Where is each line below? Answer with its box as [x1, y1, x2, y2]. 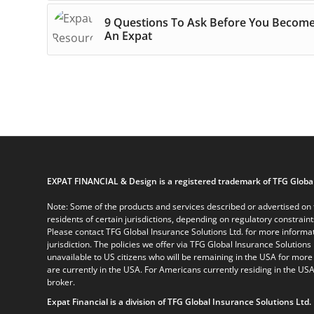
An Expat [104, 27, 152, 43]
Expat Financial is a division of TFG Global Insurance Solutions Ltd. [47, 295, 311, 308]
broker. [47, 275, 75, 288]
